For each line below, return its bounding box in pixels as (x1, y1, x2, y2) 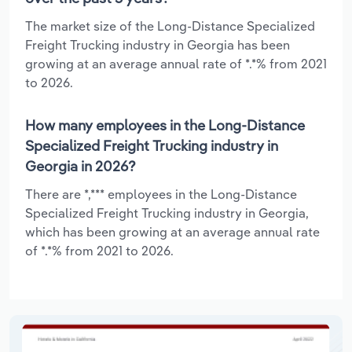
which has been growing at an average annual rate (25, 223, 320, 240)
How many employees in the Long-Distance (25, 115, 305, 134)
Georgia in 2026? (25, 156, 136, 175)
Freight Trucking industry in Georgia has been (25, 36, 290, 53)
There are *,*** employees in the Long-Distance (25, 185, 297, 202)
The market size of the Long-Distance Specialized (25, 17, 315, 34)
